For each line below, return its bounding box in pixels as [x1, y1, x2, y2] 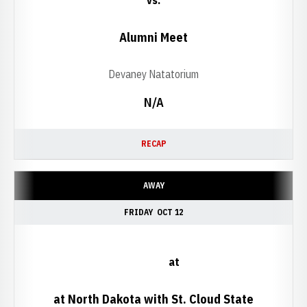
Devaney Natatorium [108, 67, 199, 81]
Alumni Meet [119, 29, 188, 45]
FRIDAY [124, 207, 153, 217]
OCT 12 [157, 207, 183, 217]
